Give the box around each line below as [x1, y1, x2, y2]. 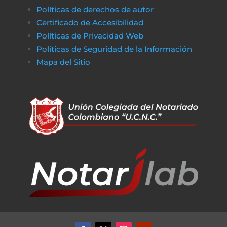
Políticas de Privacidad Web [36, 31, 143, 41]
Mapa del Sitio [36, 57, 92, 67]
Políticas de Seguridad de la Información [36, 44, 192, 54]
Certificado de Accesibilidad [36, 18, 143, 27]
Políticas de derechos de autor [36, 5, 154, 14]
